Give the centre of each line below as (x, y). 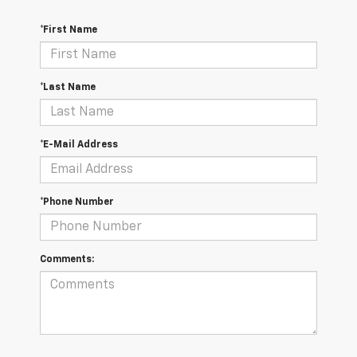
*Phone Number (77, 203)
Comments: (67, 260)
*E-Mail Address (79, 145)
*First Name (69, 31)
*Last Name (68, 88)
